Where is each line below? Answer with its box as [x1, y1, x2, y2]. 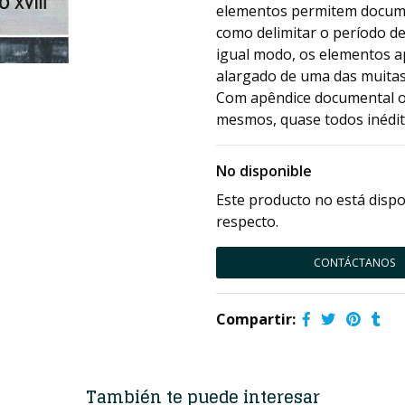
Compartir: [216, 309, 296, 329]
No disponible [216, 161, 312, 181]
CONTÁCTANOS [313, 255, 395, 270]
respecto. [216, 212, 278, 231]
